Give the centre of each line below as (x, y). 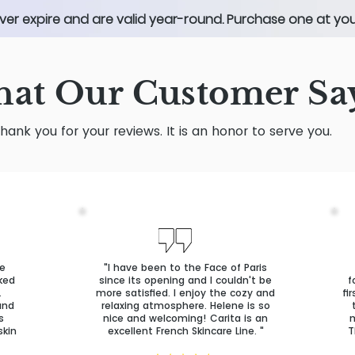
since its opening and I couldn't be (185, 281)
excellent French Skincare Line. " (185, 331)
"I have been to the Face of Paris (185, 268)
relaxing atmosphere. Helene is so (185, 306)
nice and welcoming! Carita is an (185, 319)
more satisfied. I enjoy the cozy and (185, 293)
